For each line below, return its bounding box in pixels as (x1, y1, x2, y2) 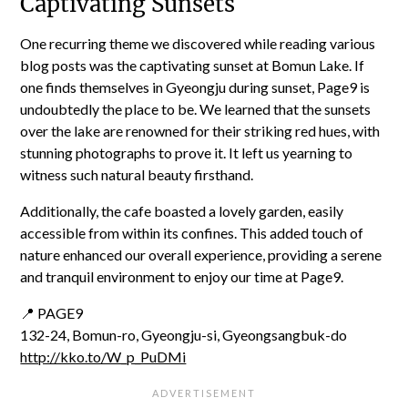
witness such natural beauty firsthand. (20, 166, 254, 183)
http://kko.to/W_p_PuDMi (20, 348, 187, 365)
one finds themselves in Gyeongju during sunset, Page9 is (20, 78, 371, 96)
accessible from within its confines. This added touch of (20, 224, 364, 241)
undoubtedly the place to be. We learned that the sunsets (20, 100, 372, 117)
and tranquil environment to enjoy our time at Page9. (20, 268, 344, 285)
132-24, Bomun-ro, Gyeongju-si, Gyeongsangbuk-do (20, 326, 348, 343)
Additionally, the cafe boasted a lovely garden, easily (20, 202, 344, 219)
